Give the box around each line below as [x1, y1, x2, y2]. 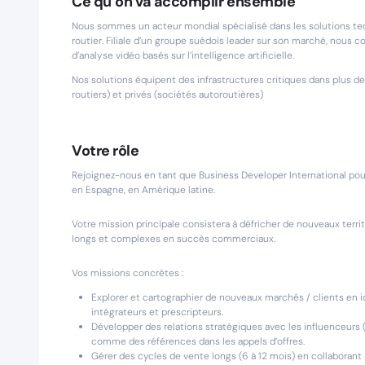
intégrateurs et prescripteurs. [91, 306, 223, 319]
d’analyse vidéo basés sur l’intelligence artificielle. [72, 49, 294, 62]
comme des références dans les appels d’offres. [91, 335, 305, 348]
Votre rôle [72, 141, 139, 161]
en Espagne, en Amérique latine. [72, 183, 215, 196]
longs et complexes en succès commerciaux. [72, 232, 275, 245]
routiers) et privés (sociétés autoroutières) [72, 88, 263, 101]
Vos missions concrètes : [72, 266, 183, 279]
